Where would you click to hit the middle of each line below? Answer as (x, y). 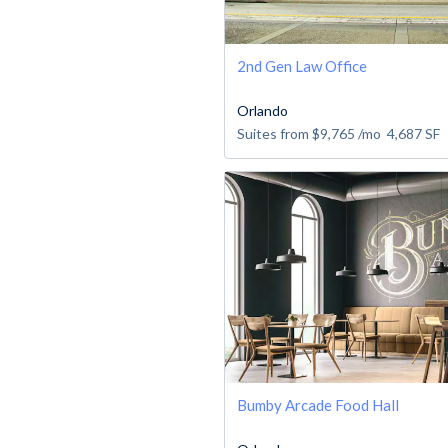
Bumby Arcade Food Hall (318, 404)
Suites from (274, 133)
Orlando (262, 110)
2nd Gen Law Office (302, 65)
